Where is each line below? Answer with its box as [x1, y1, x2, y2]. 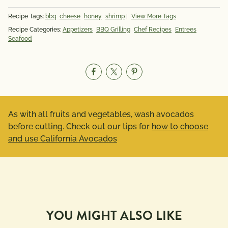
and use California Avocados [8, 134, 117, 144]
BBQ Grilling [96, 26, 130, 33]
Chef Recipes [134, 26, 172, 33]
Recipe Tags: [8, 13, 44, 20]
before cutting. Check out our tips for [8, 122, 152, 131]
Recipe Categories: [8, 26, 63, 33]
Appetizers [63, 26, 93, 33]
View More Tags [131, 13, 176, 20]
